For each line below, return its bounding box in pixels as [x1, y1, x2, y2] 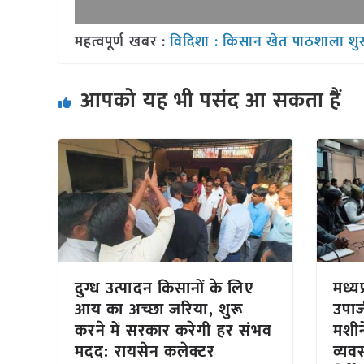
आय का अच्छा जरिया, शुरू [75, 296, 245, 324]
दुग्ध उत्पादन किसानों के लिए [75, 275, 254, 303]
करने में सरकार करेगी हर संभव [75, 317, 273, 345]
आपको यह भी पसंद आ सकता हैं [80, 84, 342, 119]
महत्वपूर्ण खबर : [75, 30, 171, 54]
